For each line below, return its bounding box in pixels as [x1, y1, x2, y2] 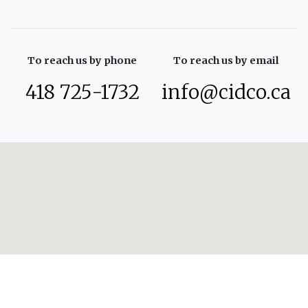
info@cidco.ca [161, 80, 291, 105]
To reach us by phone [27, 54, 137, 67]
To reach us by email [173, 54, 279, 67]
